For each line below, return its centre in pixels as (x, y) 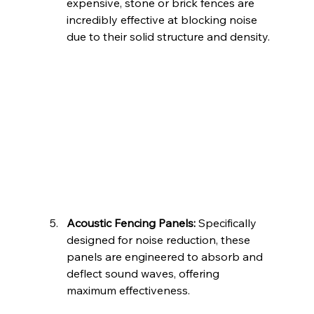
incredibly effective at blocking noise (163, 19)
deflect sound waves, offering (144, 273)
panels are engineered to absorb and (166, 256)
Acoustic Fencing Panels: (131, 223)
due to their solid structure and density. (168, 36)
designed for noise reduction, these (159, 239)
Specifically (227, 223)
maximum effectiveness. (128, 290)
